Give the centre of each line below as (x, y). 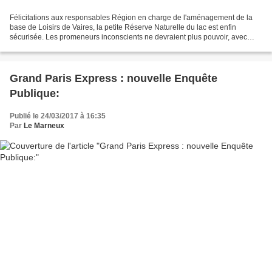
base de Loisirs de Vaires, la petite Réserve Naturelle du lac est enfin (123, 27)
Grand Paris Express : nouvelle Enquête (114, 78)
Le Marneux (44, 125)
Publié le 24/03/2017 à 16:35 (58, 116)
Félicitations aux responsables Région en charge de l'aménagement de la (131, 17)
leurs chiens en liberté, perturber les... (72, 46)
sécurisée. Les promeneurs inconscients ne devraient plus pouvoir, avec (128, 37)
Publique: (35, 93)
